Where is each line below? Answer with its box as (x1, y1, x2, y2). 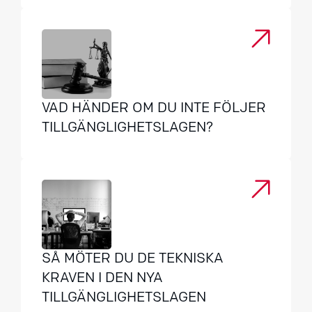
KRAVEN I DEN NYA (42, 272, 163, 286)
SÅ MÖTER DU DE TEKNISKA (42, 252, 224, 266)
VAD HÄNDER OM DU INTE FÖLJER (42, 102, 266, 116)
